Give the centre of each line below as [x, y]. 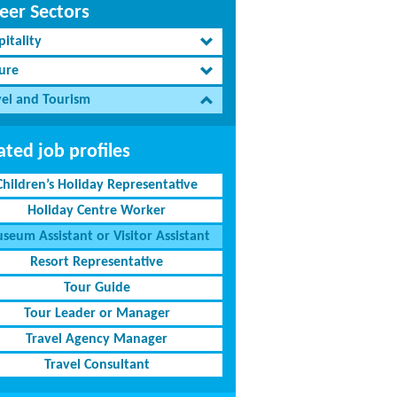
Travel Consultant [97, 365]
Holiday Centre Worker [97, 211]
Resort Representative [97, 262]
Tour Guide [97, 288]
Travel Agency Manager [97, 339]
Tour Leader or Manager [97, 314]
